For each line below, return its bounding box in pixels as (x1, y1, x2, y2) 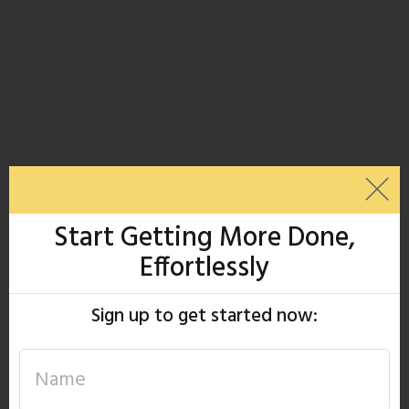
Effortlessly (140, 246, 269, 290)
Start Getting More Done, (54, 216, 355, 260)
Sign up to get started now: (91, 301, 318, 331)
